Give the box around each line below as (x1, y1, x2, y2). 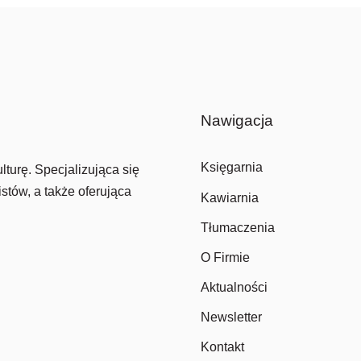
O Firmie (200, 251, 250, 264)
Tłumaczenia (200, 221, 275, 234)
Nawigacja (200, 112, 273, 129)
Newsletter (200, 310, 262, 324)
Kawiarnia (200, 190, 259, 205)
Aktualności (200, 280, 268, 294)
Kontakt (200, 340, 244, 354)
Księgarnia (200, 160, 263, 174)
